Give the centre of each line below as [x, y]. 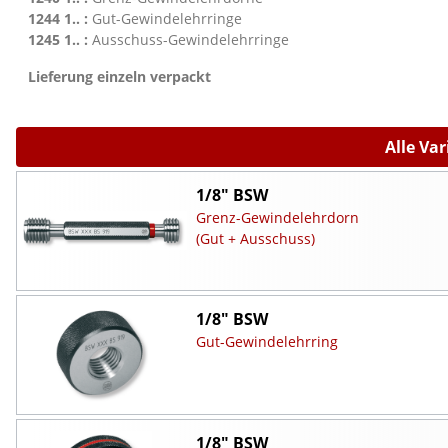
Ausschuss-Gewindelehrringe [188, 39]
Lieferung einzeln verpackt [119, 76]
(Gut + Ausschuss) [255, 238]
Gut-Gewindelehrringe [165, 18]
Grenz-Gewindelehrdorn [277, 217]
